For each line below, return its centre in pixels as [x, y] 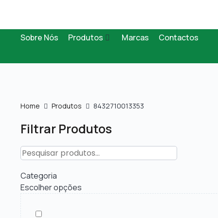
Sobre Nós [39, 37]
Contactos [179, 37]
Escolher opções [51, 187]
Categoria [39, 176]
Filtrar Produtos [66, 129]
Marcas [135, 37]
